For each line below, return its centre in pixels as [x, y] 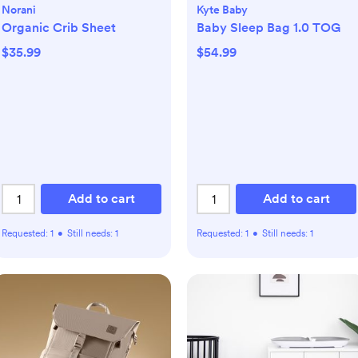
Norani [19, 10]
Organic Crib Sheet [59, 28]
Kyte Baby [222, 10]
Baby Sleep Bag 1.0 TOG [268, 28]
